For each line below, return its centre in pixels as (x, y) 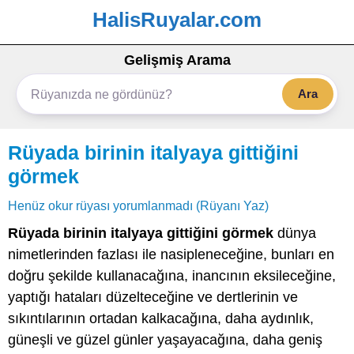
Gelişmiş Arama (177, 60)
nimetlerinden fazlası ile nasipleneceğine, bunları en (171, 254)
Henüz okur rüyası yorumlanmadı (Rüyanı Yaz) (138, 205)
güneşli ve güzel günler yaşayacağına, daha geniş (165, 340)
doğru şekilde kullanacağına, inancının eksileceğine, (172, 276)
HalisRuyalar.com (177, 20)
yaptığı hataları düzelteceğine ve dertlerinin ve (153, 297)
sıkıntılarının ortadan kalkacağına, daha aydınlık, (161, 318)
